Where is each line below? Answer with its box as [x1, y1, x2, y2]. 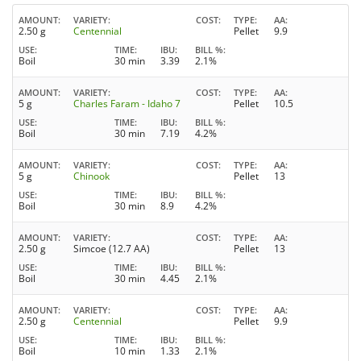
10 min [114, 344, 145, 359]
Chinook [73, 169, 110, 184]
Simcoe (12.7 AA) [73, 242, 150, 256]
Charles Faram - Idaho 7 [73, 97, 180, 111]
